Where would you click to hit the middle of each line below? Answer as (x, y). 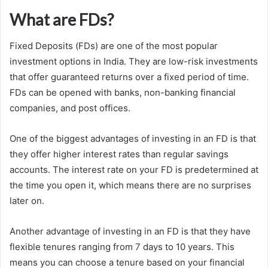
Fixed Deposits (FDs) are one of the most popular (114, 46)
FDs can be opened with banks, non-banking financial (123, 93)
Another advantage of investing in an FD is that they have (130, 232)
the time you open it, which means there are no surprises (130, 185)
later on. (27, 201)
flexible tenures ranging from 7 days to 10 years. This (122, 247)
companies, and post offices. (70, 108)
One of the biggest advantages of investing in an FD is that (133, 139)
